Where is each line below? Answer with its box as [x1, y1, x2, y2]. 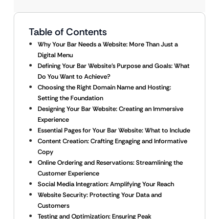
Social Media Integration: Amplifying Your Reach [38, 180, 174, 188]
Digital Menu [38, 51, 73, 59]
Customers [38, 201, 69, 210]
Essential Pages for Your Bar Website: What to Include [38, 126, 190, 134]
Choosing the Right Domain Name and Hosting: [38, 83, 171, 91]
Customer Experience [38, 169, 99, 177]
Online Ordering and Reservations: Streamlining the [38, 158, 183, 167]
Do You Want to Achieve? [38, 72, 110, 81]
